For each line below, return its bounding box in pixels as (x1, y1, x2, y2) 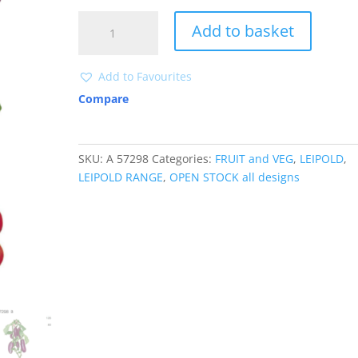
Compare (78, 91, 129, 106)
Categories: (152, 151, 216, 166)
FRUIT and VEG (215, 151, 294, 166)
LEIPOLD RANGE (78, 169, 164, 185)
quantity (78, 30, 123, 46)
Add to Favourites (98, 69, 193, 84)
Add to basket (192, 20, 295, 42)
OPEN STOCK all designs (169, 169, 300, 185)
